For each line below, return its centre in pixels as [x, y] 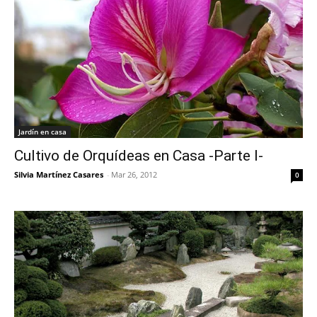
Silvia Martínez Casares [59, 174]
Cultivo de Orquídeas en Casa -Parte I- [139, 155]
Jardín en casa [42, 131]
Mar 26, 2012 [134, 174]
